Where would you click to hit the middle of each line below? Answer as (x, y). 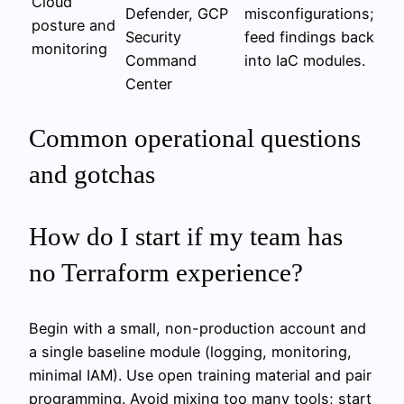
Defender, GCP (177, 13)
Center (149, 83)
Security (153, 37)
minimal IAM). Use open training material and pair (200, 376)
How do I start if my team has (186, 236)
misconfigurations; (309, 13)
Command (161, 60)
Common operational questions (195, 138)
